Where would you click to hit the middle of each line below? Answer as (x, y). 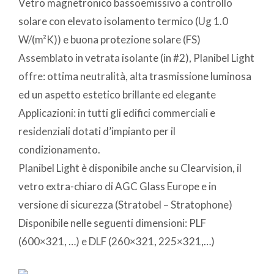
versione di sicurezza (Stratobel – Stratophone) (125, 204)
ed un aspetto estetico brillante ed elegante (117, 94)
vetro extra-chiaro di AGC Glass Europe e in (117, 186)
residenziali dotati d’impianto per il (97, 131)
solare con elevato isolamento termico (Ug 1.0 (123, 21)
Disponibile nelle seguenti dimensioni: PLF (112, 223)
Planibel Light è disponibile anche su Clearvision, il (130, 168)
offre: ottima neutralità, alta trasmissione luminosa (135, 76)
